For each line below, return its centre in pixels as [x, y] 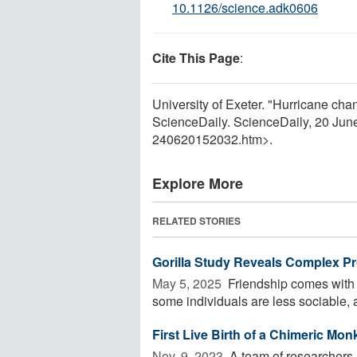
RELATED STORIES [196, 220]
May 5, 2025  [188, 283]
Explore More [198, 183]
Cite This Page [196, 57]
